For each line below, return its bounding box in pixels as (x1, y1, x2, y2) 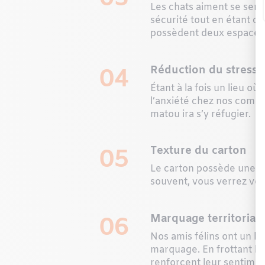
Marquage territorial (150, 211, 259, 226)
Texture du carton (150, 144, 247, 159)
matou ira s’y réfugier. (150, 108, 251, 121)
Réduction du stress (150, 63, 258, 77)
